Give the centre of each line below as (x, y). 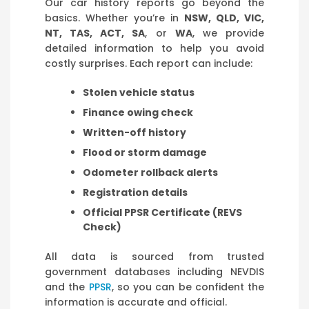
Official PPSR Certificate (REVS (162, 212)
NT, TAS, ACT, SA (95, 33)
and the (67, 287)
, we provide (228, 33)
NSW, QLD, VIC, (224, 18)
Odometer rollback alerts (150, 172)
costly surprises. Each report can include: (149, 63)
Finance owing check (138, 112)
